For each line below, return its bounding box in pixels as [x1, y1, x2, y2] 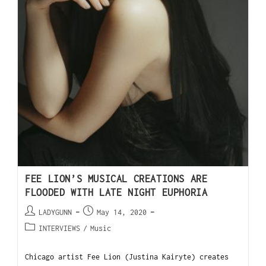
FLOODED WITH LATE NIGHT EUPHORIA [25, 187, 208, 198]
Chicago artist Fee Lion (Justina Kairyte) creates [25, 252, 229, 262]
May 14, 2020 [97, 208, 147, 217]
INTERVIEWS [39, 224, 81, 233]
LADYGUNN [39, 208, 72, 217]
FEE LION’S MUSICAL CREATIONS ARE [25, 173, 208, 185]
